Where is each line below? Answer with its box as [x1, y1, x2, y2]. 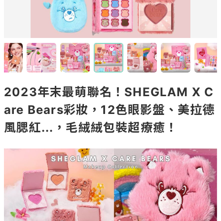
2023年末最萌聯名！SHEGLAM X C [4, 85, 214, 99]
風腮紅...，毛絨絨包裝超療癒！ [4, 120, 178, 135]
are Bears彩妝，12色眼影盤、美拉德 [4, 103, 215, 117]
